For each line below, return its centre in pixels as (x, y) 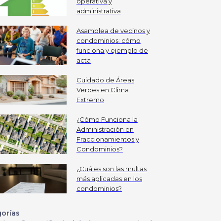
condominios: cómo (108, 40)
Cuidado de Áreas (105, 80)
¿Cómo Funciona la (107, 119)
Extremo (90, 100)
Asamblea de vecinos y (113, 31)
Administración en (105, 129)
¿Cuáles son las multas (111, 169)
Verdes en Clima (102, 90)
